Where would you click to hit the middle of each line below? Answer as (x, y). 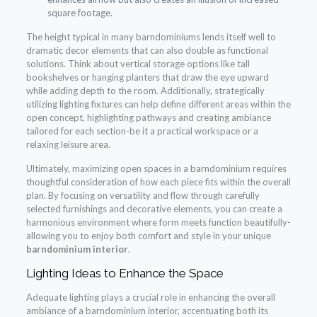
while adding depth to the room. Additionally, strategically (145, 91)
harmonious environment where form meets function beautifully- (158, 223)
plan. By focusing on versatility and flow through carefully (143, 196)
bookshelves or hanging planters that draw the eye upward (147, 77)
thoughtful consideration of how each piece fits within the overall (158, 182)
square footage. (80, 13)
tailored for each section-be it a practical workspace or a (142, 131)
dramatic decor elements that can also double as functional (147, 51)
